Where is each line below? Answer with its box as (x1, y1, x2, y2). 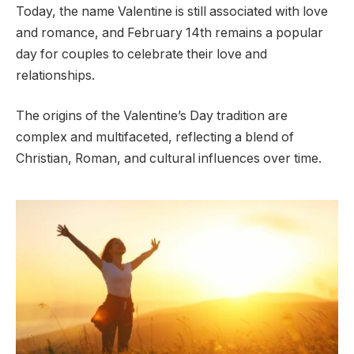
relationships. (16, 67, 95, 83)
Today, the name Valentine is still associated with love (16, 3, 328, 19)
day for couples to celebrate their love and (16, 46, 267, 62)
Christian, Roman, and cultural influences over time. (16, 151, 322, 167)
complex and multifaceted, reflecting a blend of (16, 130, 294, 145)
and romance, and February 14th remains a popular (16, 24, 323, 40)
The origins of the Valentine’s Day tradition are (16, 108, 288, 124)
